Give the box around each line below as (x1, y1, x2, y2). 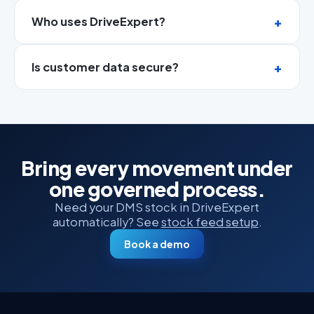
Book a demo (124, 238, 190, 251)
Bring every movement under (21, 156, 293, 181)
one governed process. (48, 177, 266, 202)
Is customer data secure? (32, 60, 179, 75)
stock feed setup (161, 214, 259, 230)
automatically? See (52, 214, 161, 230)
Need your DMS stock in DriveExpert (55, 200, 259, 215)
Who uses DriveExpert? (32, 14, 165, 29)
